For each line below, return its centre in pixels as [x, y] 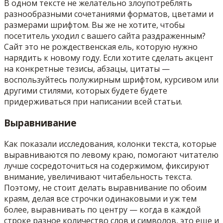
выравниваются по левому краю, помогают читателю [111, 155]
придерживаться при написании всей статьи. [93, 102]
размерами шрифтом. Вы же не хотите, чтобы [94, 25]
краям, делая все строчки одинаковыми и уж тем [100, 198]
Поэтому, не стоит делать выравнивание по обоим [105, 187]
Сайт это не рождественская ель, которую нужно [101, 47]
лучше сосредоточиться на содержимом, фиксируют [107, 166]
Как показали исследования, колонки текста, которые [110, 144]
